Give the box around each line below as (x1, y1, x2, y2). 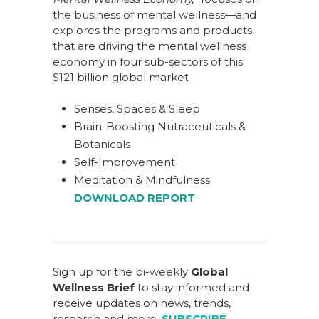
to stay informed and (135, 280, 249, 294)
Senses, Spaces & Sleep (74, 101, 200, 115)
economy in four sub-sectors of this (53, 54, 243, 68)
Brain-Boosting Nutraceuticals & (74, 119, 246, 133)
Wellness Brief (53, 280, 135, 294)
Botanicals (74, 137, 130, 151)
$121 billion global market (53, 70, 189, 84)
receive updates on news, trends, (53, 296, 231, 310)
